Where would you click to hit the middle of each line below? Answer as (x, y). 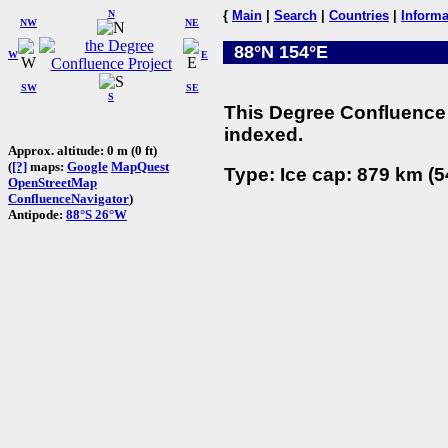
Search (295, 15)
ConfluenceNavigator (68, 198)
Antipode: (37, 214)
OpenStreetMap (52, 182)
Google (87, 166)
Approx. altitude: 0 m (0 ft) (82, 150)
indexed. (263, 134)
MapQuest (140, 166)
